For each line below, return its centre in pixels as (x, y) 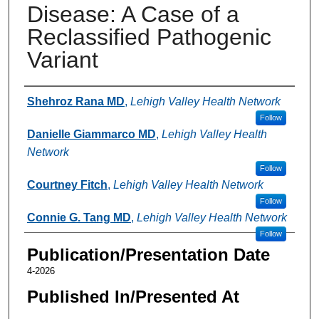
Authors (53, 100)
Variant (62, 59)
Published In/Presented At (133, 296)
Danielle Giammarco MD (91, 134)
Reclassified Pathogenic (149, 37)
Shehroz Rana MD (75, 101)
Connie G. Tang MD (79, 217)
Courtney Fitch (67, 184)
